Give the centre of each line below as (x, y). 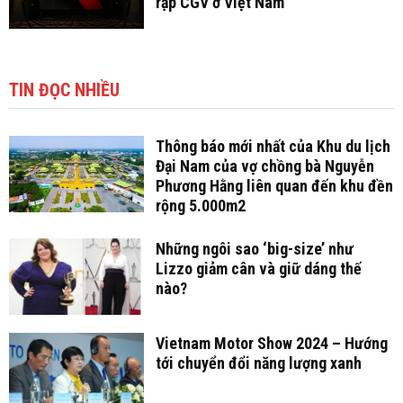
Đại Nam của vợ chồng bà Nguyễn (264, 166)
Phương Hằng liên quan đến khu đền (274, 185)
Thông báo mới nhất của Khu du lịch (273, 146)
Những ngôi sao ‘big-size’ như (254, 248)
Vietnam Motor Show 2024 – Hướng (271, 343)
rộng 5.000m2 (200, 205)
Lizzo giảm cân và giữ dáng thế (258, 268)
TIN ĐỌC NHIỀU (64, 90)
